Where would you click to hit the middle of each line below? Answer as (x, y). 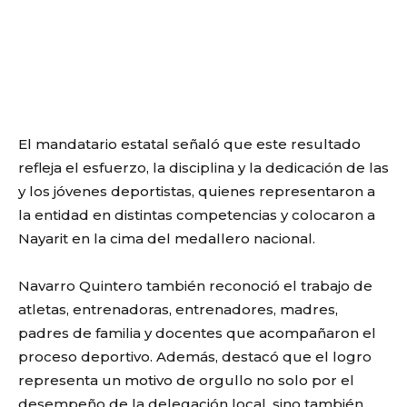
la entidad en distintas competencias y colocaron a (197, 214)
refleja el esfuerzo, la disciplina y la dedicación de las (203, 167)
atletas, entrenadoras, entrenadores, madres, (178, 309)
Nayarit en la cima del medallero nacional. (167, 238)
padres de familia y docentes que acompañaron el (197, 333)
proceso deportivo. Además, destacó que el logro (195, 356)
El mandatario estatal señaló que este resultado (189, 144)
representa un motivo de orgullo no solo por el (186, 380)
